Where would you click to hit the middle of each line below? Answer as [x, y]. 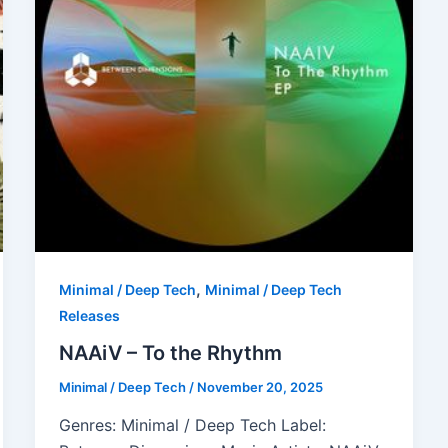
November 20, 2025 [259, 387]
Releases [89, 315]
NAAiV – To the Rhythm [170, 353]
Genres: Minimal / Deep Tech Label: [192, 425]
